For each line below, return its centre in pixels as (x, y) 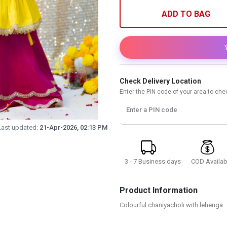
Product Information (159, 190)
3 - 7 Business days (153, 161)
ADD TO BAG (186, 14)
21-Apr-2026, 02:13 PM (73, 127)
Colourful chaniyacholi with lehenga (171, 205)
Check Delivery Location (160, 81)
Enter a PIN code (152, 110)
